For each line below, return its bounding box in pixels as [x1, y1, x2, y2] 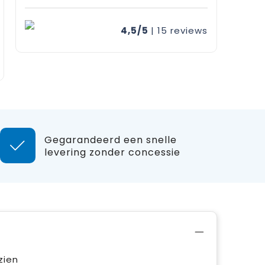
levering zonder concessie [44, 146, 180, 159]
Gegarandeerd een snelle [44, 133, 177, 147]
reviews [170, 24, 208, 37]
